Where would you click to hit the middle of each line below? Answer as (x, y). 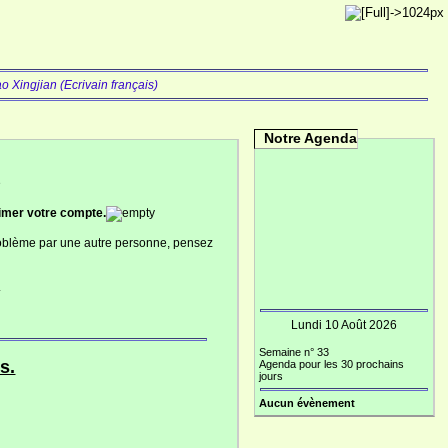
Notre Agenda (310, 138)
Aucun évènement (307, 403)
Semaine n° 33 (294, 352)
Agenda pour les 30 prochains (331, 364)
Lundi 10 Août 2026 (344, 325)
